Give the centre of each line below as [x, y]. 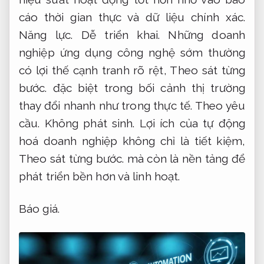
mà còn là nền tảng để [184, 159]
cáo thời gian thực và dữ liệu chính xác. [132, 17]
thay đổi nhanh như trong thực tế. [107, 106]
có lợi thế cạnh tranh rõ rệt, [95, 70]
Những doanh [202, 35]
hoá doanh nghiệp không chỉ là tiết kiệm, [132, 141]
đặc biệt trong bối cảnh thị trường [146, 88]
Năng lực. [46, 35]
